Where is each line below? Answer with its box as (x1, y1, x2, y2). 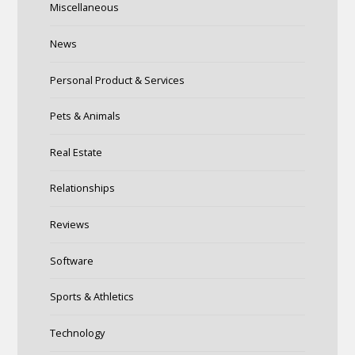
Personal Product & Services (49, 72, 185, 87)
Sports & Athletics (49, 289, 134, 304)
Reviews (49, 217, 90, 232)
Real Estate (49, 144, 102, 159)
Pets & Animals (49, 109, 120, 124)
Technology (49, 325, 105, 340)
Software (49, 253, 94, 268)
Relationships (49, 181, 115, 196)
